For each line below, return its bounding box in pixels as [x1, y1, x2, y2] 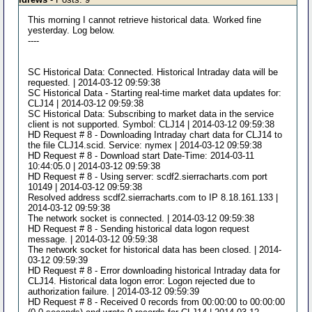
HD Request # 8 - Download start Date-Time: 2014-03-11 [28, 150, 255, 161]
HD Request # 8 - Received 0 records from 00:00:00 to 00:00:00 [28, 297, 286, 307]
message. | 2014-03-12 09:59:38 [28, 234, 158, 244]
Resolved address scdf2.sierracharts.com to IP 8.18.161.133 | [28, 192, 279, 203]
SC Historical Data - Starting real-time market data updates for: [28, 88, 282, 98]
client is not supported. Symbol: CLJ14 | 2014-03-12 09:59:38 [28, 119, 275, 130]
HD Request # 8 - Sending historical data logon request [28, 224, 250, 234]
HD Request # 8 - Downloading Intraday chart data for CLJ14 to [28, 130, 283, 140]
